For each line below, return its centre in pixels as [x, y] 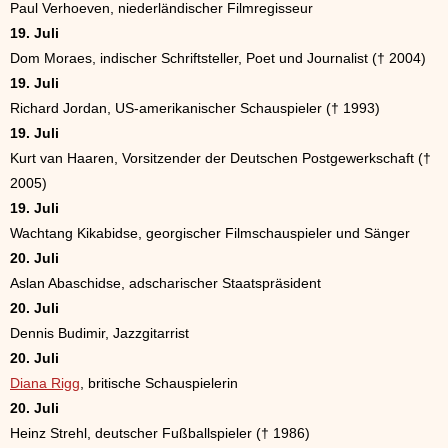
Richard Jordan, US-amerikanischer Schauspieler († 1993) [195, 108]
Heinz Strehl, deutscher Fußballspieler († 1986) [160, 433]
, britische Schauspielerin [159, 383]
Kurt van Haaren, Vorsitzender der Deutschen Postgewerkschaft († [220, 158]
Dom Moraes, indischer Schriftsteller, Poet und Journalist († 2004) [218, 58]
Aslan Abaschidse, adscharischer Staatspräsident [165, 283]
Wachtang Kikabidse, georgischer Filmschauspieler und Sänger [210, 233]
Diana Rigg [45, 383]
